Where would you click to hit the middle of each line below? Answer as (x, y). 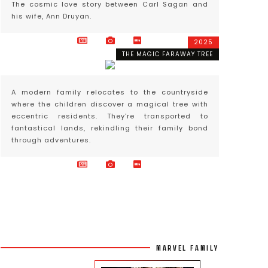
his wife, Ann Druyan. (51, 16)
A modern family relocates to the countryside (110, 92)
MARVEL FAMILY (188, 248)
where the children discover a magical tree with (110, 104)
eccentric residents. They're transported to (110, 116)
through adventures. (51, 140)
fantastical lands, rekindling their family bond (110, 128)
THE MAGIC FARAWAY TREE (167, 54)
